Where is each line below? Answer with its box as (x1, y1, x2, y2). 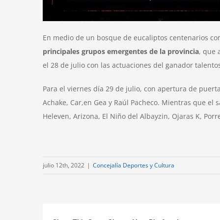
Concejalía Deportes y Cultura (93, 161, 174, 169)
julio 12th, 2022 (43, 161, 84, 169)
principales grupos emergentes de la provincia (43, 46, 199, 56)
